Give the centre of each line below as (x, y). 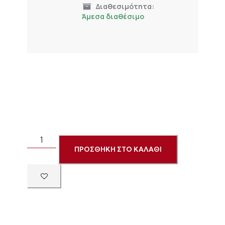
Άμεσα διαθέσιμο (113, 17)
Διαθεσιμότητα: (125, 6)
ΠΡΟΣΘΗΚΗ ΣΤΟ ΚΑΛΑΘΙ (118, 149)
